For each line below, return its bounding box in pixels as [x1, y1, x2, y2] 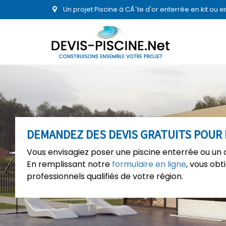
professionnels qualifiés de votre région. [27, 171, 183, 182]
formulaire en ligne [112, 158, 186, 170]
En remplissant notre [27, 158, 112, 170]
